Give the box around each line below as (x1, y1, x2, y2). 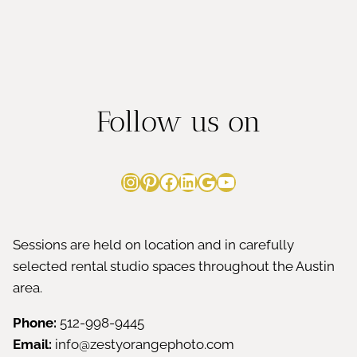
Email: (13, 336, 52, 353)
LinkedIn (178, 169, 253, 193)
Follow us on (96, 104, 261, 139)
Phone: (13, 315, 57, 331)
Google (197, 169, 261, 193)
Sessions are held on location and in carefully (13, 237, 294, 253)
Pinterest (139, 169, 218, 193)
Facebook (159, 169, 245, 193)
